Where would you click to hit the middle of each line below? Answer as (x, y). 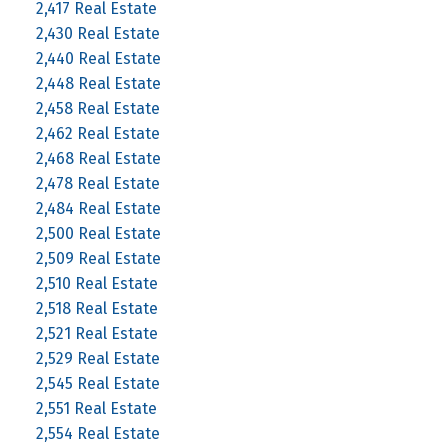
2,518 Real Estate (96, 308)
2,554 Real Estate (97, 433)
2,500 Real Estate (98, 233)
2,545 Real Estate (97, 383)
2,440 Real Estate (98, 58)
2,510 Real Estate (96, 283)
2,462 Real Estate (97, 133)
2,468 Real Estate (98, 158)
